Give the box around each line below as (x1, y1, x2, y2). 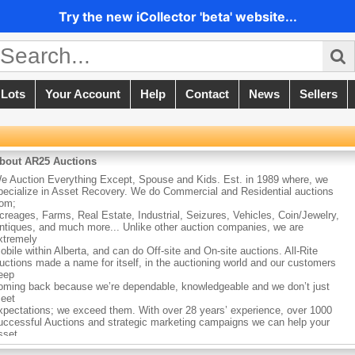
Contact (185, 88, 229, 101)
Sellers (300, 88, 338, 101)
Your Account (45, 88, 120, 101)
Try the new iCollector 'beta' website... (58, 8, 297, 25)
